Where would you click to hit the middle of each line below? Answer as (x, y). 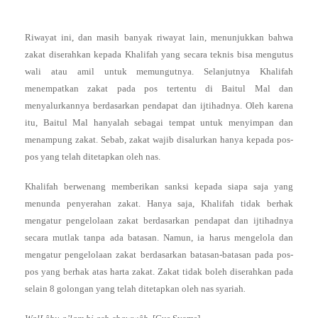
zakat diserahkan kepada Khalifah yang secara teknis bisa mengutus (159, 55)
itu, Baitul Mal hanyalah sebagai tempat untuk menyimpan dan (159, 123)
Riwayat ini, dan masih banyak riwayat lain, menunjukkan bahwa (159, 38)
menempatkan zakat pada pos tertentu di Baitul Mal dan (159, 89)
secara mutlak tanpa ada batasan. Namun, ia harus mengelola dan (159, 238)
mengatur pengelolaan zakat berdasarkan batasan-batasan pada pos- (159, 255)
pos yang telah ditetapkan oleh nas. (93, 157)
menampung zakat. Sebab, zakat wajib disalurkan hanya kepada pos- (159, 140)
